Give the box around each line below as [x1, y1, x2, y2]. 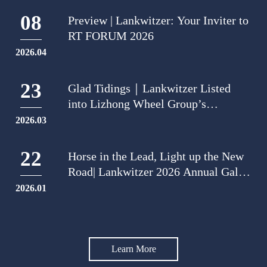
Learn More [111, 244, 156, 254]
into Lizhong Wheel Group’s [68, 97, 207, 110]
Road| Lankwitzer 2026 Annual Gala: [68, 165, 248, 178]
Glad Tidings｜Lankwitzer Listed [68, 82, 231, 95]
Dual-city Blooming [68, 181, 166, 194]
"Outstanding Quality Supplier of [68, 113, 229, 126]
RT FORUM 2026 [68, 29, 154, 42]
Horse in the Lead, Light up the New [68, 150, 244, 163]
